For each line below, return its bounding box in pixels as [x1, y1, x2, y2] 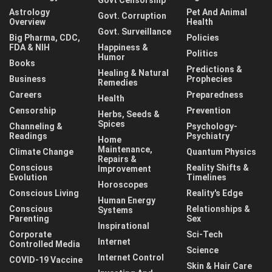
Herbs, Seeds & [98, 109, 160, 119]
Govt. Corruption [98, 11, 166, 21]
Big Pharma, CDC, [9, 33, 80, 42]
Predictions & [186, 64, 242, 74]
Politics [186, 49, 218, 58]
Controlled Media [9, 239, 80, 249]
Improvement [98, 164, 151, 174]
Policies [186, 33, 219, 42]
